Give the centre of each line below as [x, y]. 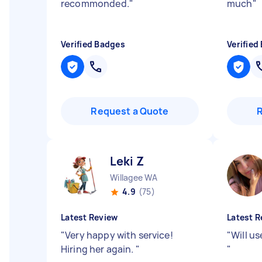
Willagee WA [134, 177]
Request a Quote [130, 111]
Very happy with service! [119, 235]
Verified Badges [93, 44]
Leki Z [127, 161]
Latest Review [89, 217]
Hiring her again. [98, 249]
